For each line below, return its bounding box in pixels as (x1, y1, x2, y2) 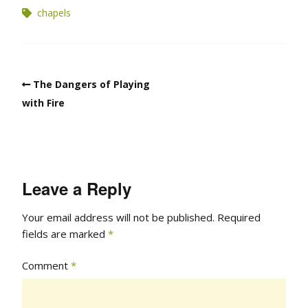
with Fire (22, 96, 65, 109)
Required (217, 210, 261, 224)
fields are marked (22, 227, 108, 241)
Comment (22, 258, 71, 272)
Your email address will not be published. (22, 210, 214, 224)
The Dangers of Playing (33, 77, 150, 91)
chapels (37, 5, 71, 19)
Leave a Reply (22, 177, 131, 200)
